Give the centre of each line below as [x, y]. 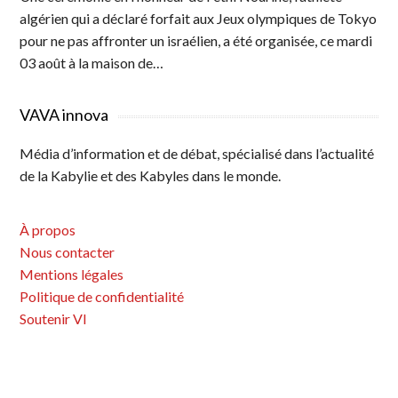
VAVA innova [64, 115]
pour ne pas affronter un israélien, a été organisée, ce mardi [196, 40]
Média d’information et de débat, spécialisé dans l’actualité [197, 153]
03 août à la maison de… [92, 63]
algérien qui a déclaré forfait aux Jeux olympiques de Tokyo [199, 18]
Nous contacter [68, 252]
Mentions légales [72, 274]
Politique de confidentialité [102, 296]
